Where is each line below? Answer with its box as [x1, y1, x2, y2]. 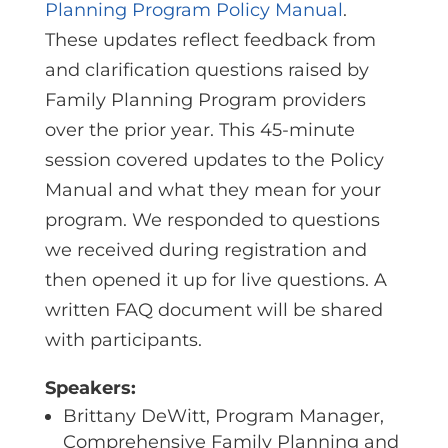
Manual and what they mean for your [44, 179, 381, 201]
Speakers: [44, 377, 141, 399]
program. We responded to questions [44, 209, 380, 231]
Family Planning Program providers [44, 89, 366, 111]
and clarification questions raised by [44, 59, 369, 81]
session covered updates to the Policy [44, 149, 384, 171]
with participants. [44, 329, 202, 351]
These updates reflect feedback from [44, 29, 376, 51]
